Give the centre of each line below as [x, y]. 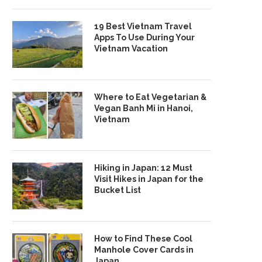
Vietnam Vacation [131, 49]
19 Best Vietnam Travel [143, 26]
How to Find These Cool [143, 239]
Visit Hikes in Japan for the [149, 179]
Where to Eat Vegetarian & [150, 97]
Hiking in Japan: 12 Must [143, 168]
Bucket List [118, 190]
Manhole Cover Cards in [144, 250]
